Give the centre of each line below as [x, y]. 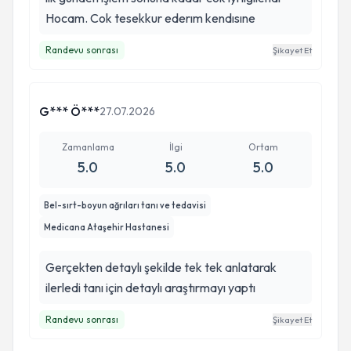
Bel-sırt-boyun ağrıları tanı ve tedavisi [125, 205]
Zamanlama [88, 147]
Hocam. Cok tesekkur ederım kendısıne [150, 18]
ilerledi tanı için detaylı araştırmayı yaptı [150, 288]
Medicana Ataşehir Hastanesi [107, 227]
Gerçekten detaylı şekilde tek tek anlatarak [161, 267]
